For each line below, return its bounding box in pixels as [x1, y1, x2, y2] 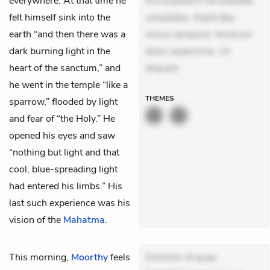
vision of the [9, 213, 63, 227]
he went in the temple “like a [9, 78, 128, 92]
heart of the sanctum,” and [9, 61, 121, 75]
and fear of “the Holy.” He [9, 111, 115, 125]
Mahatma [63, 213, 105, 227]
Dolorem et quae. [145, 250, 218, 264]
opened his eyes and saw [9, 128, 115, 142]
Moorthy [71, 250, 108, 264]
